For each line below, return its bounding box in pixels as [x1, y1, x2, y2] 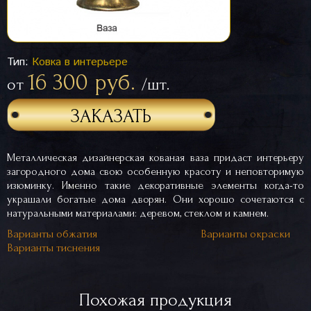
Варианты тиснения [7, 241, 100, 254]
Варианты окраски [201, 227, 290, 240]
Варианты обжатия [7, 227, 97, 240]
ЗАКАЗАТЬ [71, 106, 151, 127]
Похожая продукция [79, 290, 232, 310]
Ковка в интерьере [32, 54, 128, 70]
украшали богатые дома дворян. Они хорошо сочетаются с [7, 193, 304, 205]
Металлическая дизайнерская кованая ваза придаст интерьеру [7, 151, 304, 164]
